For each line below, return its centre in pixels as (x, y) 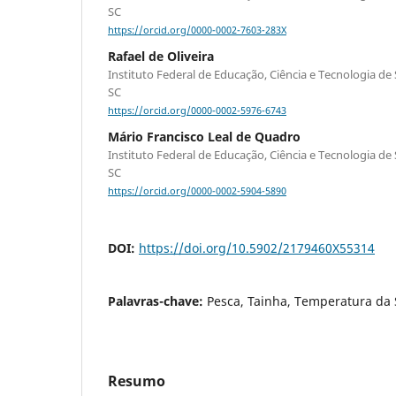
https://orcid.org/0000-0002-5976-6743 (197, 111)
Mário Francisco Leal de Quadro (204, 137)
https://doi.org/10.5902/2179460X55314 (257, 248)
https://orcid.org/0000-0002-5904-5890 (197, 191)
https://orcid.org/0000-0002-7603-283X (197, 30)
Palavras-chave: (157, 301)
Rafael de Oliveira (161, 57)
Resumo (137, 381)
